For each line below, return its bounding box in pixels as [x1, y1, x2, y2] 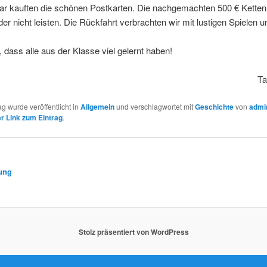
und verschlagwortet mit [114, 101, 195, 111]
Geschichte [194, 101, 234, 112]
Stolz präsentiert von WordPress [78, 226, 189, 237]
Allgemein [80, 101, 114, 112]
